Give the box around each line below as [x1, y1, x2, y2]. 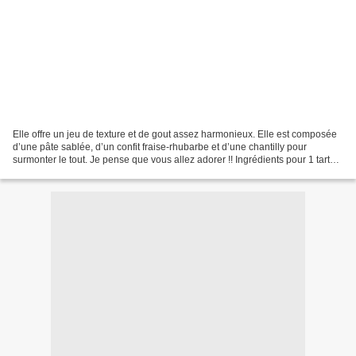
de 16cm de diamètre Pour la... [13, 166, 145, 178]
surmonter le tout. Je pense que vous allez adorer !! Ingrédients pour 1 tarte [13, 153, 335, 165]
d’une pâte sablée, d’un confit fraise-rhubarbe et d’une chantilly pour [13, 141, 307, 153]
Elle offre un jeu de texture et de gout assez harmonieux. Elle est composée [13, 128, 337, 140]
